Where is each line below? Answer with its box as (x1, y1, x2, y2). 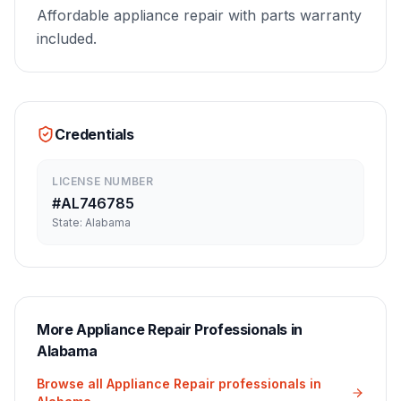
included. (37, 30, 97, 47)
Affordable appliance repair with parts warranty (37, 6, 362, 24)
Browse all (37, 376, 107, 391)
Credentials (55, 125, 134, 143)
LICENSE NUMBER (52, 175, 154, 188)
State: (52, 216, 85, 229)
